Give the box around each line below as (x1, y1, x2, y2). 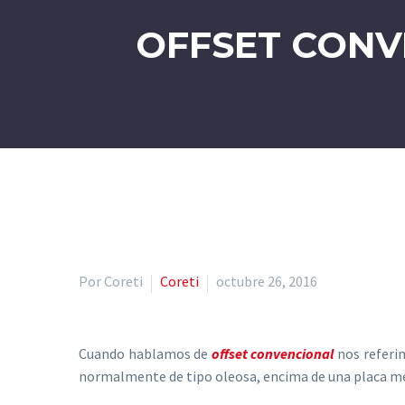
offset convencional (211, 344, 334, 363)
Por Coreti (79, 272, 143, 291)
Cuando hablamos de (79, 344, 212, 363)
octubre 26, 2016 (216, 272, 317, 291)
